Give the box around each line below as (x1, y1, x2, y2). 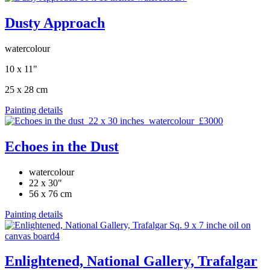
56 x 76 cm (29, 188, 72, 199)
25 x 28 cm (5, 84, 48, 95)
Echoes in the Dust (5, 138, 119, 154)
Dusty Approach (5, 14, 105, 31)
